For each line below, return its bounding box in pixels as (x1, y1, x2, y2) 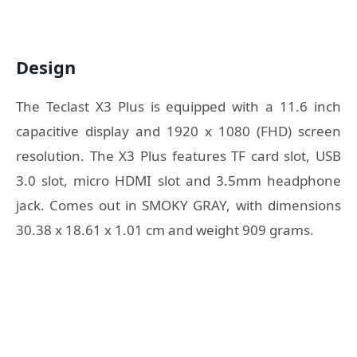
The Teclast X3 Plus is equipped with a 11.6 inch (16, 96, 341, 116)
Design (16, 56, 76, 80)
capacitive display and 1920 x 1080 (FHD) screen (16, 121, 341, 140)
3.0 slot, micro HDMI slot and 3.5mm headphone (16, 171, 341, 190)
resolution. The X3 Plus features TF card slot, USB (16, 146, 341, 165)
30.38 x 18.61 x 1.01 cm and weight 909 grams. (16, 220, 314, 239)
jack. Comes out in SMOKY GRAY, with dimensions (16, 195, 341, 214)
